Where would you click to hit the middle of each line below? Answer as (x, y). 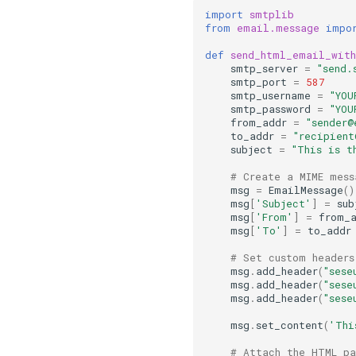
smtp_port (259, 81)
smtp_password (271, 108)
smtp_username (271, 95)
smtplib (272, 14)
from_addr (259, 122)
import (224, 14)
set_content (290, 325)
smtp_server (265, 68)
